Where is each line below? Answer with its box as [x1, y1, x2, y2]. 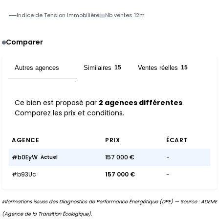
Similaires [84, 64, 111, 71]
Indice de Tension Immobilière [17, 11, 99, 19]
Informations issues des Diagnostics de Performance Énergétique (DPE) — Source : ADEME [2, 198, 217, 205]
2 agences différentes [99, 98, 182, 108]
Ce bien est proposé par [15, 98, 99, 108]
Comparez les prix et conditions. [15, 108, 124, 118]
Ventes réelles [138, 64, 178, 71]
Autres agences [15, 64, 59, 71]
